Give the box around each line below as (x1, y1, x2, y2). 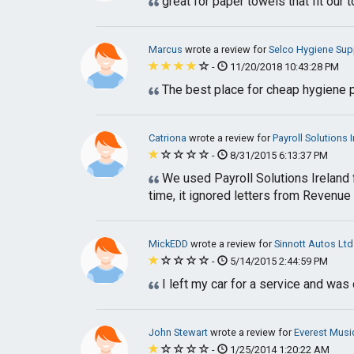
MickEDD (149, 238, 190, 250)
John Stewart (149, 326, 210, 338)
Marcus (149, 43, 185, 55)
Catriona (149, 132, 189, 144)
